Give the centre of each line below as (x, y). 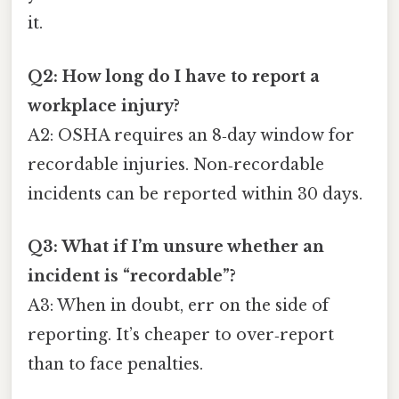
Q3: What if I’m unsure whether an (176, 246)
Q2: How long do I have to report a (174, 76)
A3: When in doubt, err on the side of (178, 305)
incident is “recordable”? (132, 276)
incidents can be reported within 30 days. (195, 194)
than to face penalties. (115, 364)
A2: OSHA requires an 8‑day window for (191, 135)
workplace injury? (104, 106)
